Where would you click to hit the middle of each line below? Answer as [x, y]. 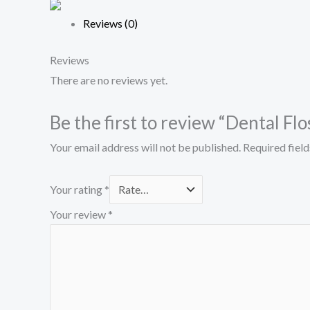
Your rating [77, 189]
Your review [79, 214]
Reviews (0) [110, 24]
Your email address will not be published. [145, 147]
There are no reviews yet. [109, 80]
